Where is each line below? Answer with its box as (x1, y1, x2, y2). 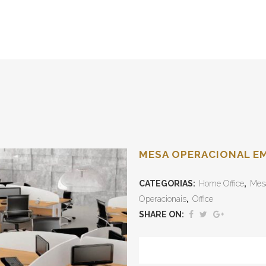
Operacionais (139, 194, 186, 204)
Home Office (199, 179, 244, 188)
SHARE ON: (139, 210, 184, 219)
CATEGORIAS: (139, 179, 197, 188)
